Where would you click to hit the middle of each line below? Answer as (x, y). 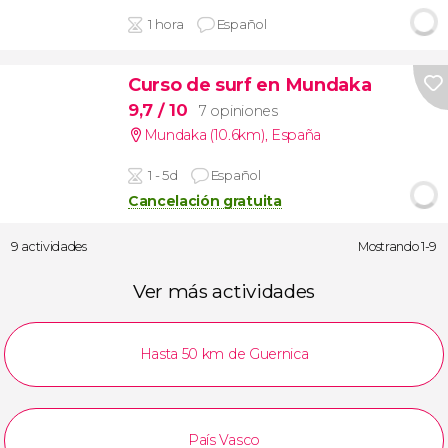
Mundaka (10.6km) (204, 135)
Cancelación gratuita (204, 200)
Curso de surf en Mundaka (249, 84)
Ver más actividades (224, 292)
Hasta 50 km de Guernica (224, 354)
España (295, 135)
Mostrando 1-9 (397, 246)
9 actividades (49, 246)
